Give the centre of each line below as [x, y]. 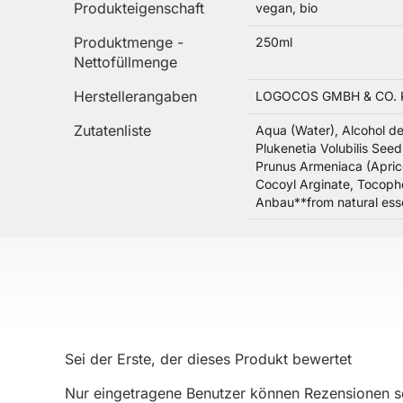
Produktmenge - [129, 42]
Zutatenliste [112, 130]
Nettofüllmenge [125, 62]
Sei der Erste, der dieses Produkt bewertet [208, 358]
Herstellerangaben [135, 96]
